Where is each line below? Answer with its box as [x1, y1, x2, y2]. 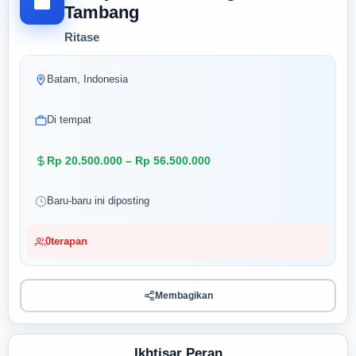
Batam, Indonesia [47, 73, 128, 85]
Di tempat [47, 114, 91, 126]
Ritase [64, 30, 99, 44]
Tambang [64, 2, 139, 22]
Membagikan [154, 289, 213, 301]
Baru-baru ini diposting [47, 195, 149, 207]
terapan [51, 235, 87, 247]
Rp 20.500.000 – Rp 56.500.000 [47, 154, 211, 167]
